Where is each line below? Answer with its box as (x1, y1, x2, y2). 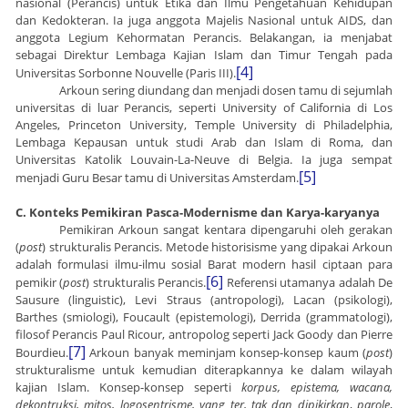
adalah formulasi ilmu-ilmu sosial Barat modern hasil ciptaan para (15, 256, 393, 273)
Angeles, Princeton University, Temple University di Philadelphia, (15, 117, 393, 134)
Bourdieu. (15, 344, 68, 362)
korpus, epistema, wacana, (241, 379, 393, 396)
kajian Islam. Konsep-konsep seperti (15, 379, 241, 396)
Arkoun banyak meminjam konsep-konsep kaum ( (86, 344, 366, 362)
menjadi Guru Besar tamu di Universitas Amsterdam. (15, 169, 299, 187)
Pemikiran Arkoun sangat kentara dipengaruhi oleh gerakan (59, 221, 393, 239)
